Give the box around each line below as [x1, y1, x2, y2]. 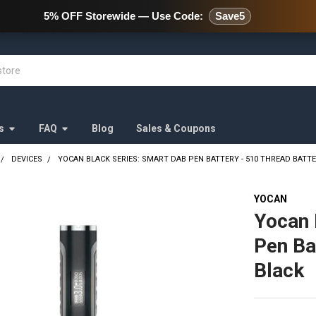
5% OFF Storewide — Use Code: [44, 10, 203, 22]
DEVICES [11, 154, 43, 164]
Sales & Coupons [135, 122, 216, 134]
